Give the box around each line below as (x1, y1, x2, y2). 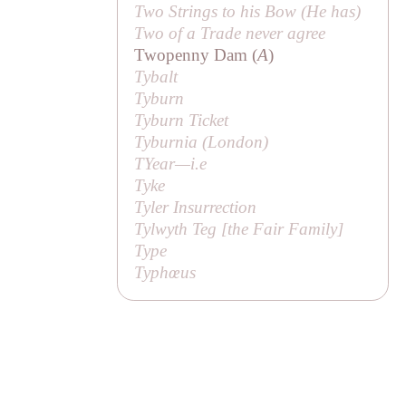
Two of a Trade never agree (134, 23, 326, 43)
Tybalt (134, 66, 179, 86)
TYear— (134, 153, 191, 173)
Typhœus (134, 262, 197, 282)
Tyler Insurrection (134, 197, 257, 217)
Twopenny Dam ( (134, 44, 258, 64)
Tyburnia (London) (134, 131, 269, 151)
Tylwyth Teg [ (134, 218, 228, 238)
